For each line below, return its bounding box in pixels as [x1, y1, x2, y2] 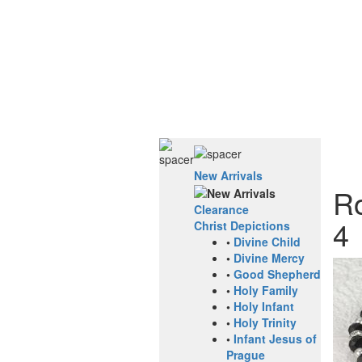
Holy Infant [234, 298, 294, 315]
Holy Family [234, 282, 298, 299]
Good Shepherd [234, 266, 321, 283]
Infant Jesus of [234, 330, 317, 347]
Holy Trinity [234, 314, 297, 331]
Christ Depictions [194, 217, 290, 234]
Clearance [194, 201, 249, 218]
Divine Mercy [234, 250, 305, 267]
